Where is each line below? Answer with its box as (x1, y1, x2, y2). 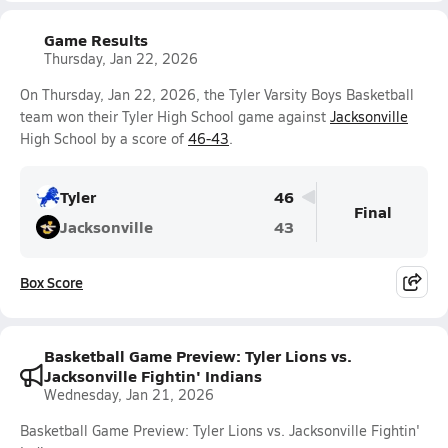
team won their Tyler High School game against (20, 107, 330, 126)
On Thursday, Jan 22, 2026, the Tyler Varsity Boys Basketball (20, 85, 414, 104)
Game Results (44, 28, 148, 51)
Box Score (20, 272, 83, 292)
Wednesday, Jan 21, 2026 (44, 385, 214, 404)
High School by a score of (20, 129, 188, 148)
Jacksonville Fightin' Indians (44, 364, 262, 387)
